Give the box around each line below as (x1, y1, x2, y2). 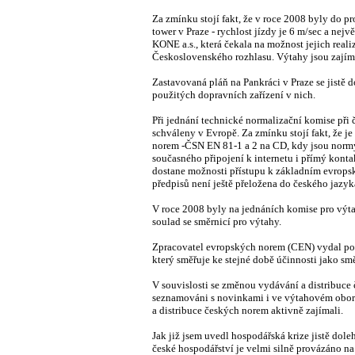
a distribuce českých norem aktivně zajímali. (152, 304, 343, 316)
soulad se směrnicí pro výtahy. (152, 216, 281, 227)
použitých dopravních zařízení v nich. (152, 89, 315, 101)
